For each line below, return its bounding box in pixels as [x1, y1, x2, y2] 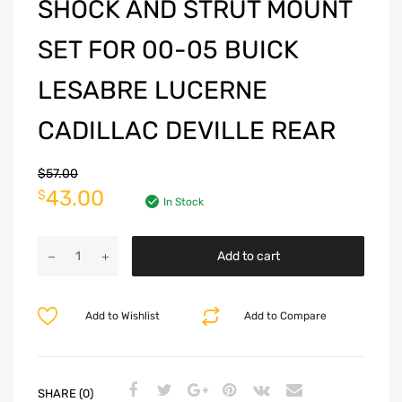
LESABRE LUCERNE [38, 75, 267, 106]
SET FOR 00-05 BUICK [38, 35, 299, 66]
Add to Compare [244, 310, 328, 323]
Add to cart [216, 249, 280, 265]
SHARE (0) [38, 386, 93, 400]
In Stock [163, 196, 204, 209]
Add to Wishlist [84, 310, 160, 323]
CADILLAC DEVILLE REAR [38, 116, 336, 146]
